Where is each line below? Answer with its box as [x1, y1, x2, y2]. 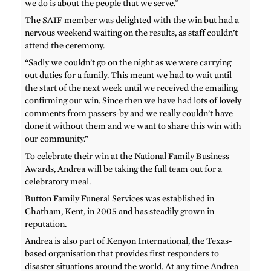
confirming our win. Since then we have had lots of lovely [25, 95, 242, 106]
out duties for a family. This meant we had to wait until [25, 70, 232, 81]
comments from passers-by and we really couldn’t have [25, 108, 233, 119]
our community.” [25, 133, 89, 145]
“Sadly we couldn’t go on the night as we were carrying [25, 57, 232, 68]
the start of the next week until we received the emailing [25, 82, 238, 94]
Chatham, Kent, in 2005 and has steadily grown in [25, 205, 215, 217]
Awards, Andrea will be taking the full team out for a [25, 163, 223, 174]
